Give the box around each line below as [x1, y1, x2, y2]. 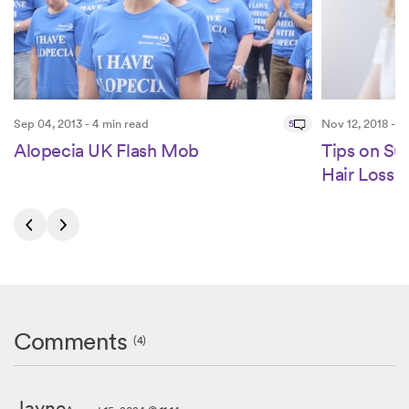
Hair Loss [321, 163, 394, 186]
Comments [14, 327, 134, 356]
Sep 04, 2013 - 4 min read [14, 117, 149, 131]
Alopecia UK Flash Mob [14, 140, 199, 163]
